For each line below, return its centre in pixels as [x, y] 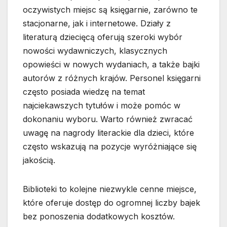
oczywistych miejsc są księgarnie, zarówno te [110, 10]
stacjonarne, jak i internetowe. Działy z [97, 24]
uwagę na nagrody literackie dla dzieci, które [108, 133]
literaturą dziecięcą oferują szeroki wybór [103, 37]
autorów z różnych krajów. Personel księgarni [112, 78]
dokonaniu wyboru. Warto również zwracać [108, 119]
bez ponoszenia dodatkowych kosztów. [99, 217]
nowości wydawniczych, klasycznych [95, 51]
